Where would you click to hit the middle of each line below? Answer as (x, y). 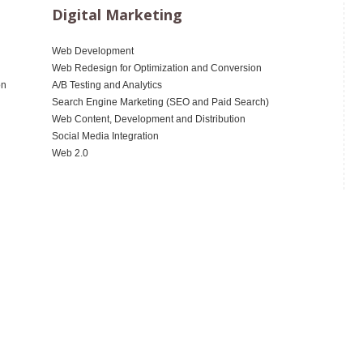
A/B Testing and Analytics (107, 85)
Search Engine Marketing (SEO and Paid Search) (160, 102)
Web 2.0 (70, 154)
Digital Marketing (117, 15)
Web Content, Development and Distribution (149, 120)
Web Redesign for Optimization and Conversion (157, 68)
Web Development (93, 51)
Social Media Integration (105, 137)
